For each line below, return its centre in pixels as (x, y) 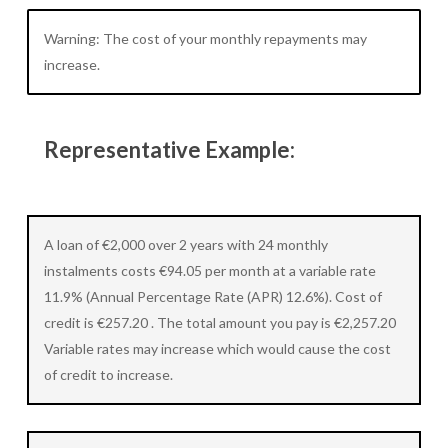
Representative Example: (169, 150)
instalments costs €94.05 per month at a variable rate (209, 271)
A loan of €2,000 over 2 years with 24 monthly (185, 245)
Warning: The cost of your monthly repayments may (205, 39)
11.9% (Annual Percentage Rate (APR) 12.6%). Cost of (212, 297)
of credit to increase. (108, 375)
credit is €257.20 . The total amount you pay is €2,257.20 (219, 323)
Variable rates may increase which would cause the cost (217, 349)
